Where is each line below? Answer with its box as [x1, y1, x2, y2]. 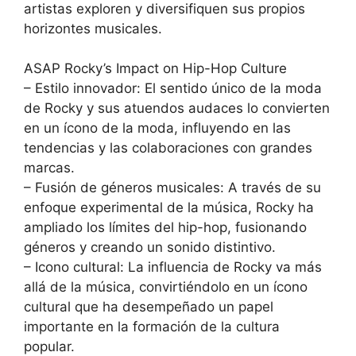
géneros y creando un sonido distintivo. [24, 239, 276, 256]
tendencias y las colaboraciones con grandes [24, 140, 312, 157]
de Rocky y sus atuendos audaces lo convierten [24, 100, 330, 117]
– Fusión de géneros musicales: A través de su [24, 180, 321, 196]
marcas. [24, 160, 75, 176]
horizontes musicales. [24, 20, 162, 37]
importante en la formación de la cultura [24, 319, 280, 335]
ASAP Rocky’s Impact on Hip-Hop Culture [24, 60, 287, 77]
